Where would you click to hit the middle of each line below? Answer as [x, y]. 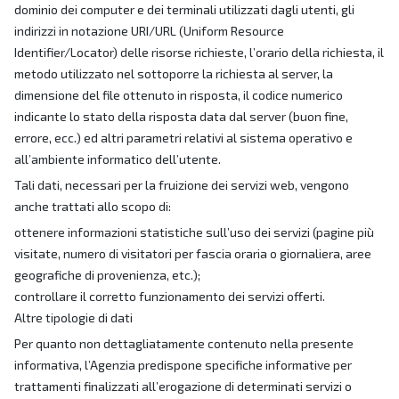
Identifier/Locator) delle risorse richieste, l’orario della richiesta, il [199, 52]
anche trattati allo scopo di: [93, 206]
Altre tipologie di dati [73, 318]
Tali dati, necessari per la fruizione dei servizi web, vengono [182, 185]
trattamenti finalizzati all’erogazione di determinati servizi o [183, 386]
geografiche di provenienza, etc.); [107, 275]
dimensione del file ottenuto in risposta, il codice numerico [179, 95]
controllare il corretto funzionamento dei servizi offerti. [170, 296]
